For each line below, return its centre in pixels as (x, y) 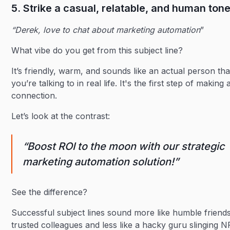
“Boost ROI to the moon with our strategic (124, 146)
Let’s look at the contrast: (61, 116)
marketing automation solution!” (101, 162)
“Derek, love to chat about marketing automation (106, 30)
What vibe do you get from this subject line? (99, 50)
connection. (34, 95)
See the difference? (50, 192)
